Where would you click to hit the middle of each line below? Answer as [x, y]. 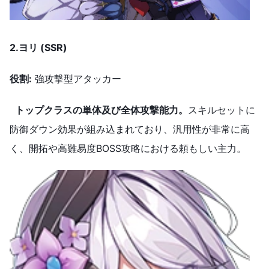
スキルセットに [222, 110]
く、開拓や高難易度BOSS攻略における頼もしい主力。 [128, 149]
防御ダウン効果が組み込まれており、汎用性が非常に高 [130, 129]
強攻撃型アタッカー [77, 79]
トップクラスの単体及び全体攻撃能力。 [101, 110]
